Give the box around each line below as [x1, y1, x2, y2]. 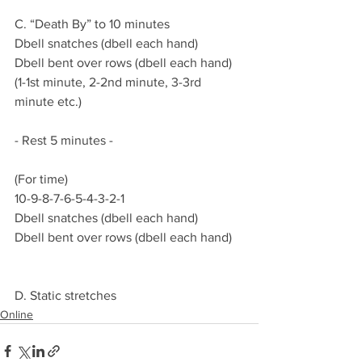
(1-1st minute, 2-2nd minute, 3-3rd [15, 75, 204, 89]
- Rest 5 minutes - [15, 133, 120, 147]
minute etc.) [15, 95, 82, 108]
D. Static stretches [15, 288, 120, 302]
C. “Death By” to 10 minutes [15, 17, 170, 31]
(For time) [15, 172, 68, 186]
